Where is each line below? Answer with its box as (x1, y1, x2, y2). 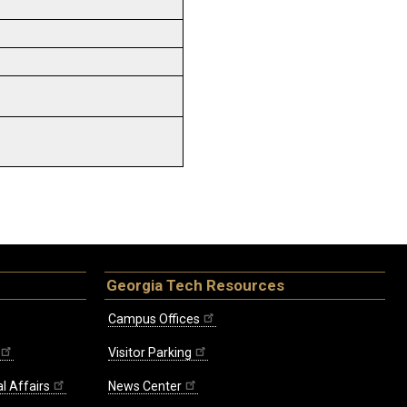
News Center (108, 379, 182, 394)
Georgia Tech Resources (106, 276, 284, 295)
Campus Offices (108, 312, 200, 327)
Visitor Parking (108, 345, 192, 361)
